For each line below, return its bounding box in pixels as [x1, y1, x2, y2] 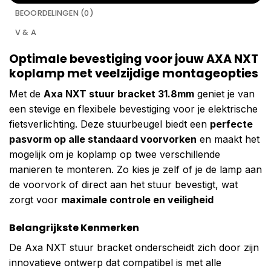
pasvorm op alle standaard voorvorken [9, 133, 197, 146]
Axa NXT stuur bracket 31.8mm [44, 88, 194, 100]
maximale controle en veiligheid [61, 194, 214, 206]
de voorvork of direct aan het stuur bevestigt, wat [9, 178, 238, 191]
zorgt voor [9, 194, 61, 206]
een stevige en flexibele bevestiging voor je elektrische [9, 103, 258, 116]
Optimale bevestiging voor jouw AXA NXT [9, 50, 258, 67]
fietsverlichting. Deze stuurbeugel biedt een [9, 118, 210, 131]
